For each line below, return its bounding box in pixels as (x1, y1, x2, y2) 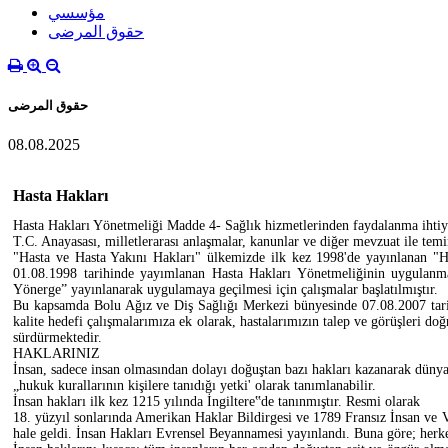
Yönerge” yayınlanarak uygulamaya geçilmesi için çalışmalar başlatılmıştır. (13, 281, 438, 297)
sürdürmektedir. (13, 329, 102, 345)
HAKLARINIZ (13, 345, 100, 361)
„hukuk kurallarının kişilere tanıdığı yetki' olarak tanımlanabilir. (13, 377, 376, 393)
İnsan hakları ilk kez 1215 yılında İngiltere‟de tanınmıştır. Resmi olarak (13, 393, 420, 409)
